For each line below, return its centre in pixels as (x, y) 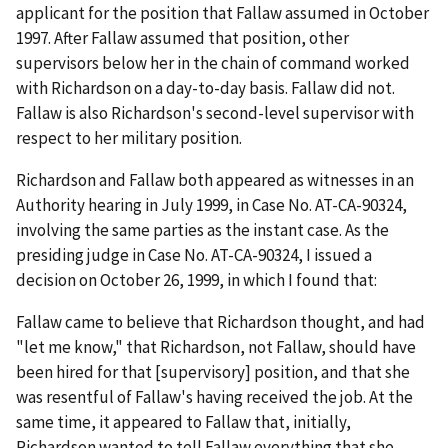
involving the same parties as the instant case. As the (202, 230)
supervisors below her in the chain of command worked (213, 63)
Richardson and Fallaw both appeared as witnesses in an (215, 180)
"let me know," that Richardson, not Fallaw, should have (216, 347)
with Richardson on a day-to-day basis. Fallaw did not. (205, 88)
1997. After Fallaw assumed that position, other (182, 38)
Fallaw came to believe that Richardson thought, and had (220, 322)
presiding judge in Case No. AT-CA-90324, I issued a (194, 255)
